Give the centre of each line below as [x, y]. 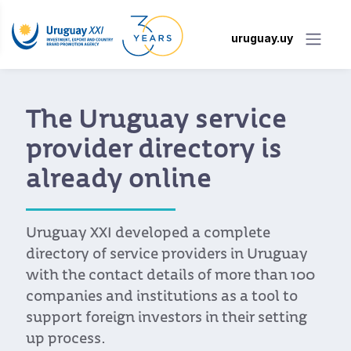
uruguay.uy [262, 38]
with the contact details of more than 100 [170, 277]
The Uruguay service [156, 122]
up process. [66, 340]
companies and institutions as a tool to [162, 298]
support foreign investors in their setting [166, 319]
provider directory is [154, 152]
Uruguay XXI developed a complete [148, 234]
